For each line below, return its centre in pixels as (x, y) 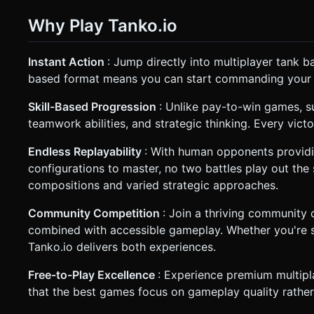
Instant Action (68, 61)
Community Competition (95, 213)
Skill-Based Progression (94, 106)
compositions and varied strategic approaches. (153, 185)
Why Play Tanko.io (103, 25)
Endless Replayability (86, 151)
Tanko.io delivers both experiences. (122, 246)
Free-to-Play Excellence (93, 274)
